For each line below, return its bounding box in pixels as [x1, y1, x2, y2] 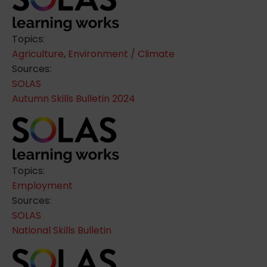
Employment [12, 178, 73, 193]
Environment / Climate [68, 46, 175, 61]
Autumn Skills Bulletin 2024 [12, 91, 135, 105]
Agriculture [12, 46, 64, 61]
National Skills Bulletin [12, 223, 111, 237]
